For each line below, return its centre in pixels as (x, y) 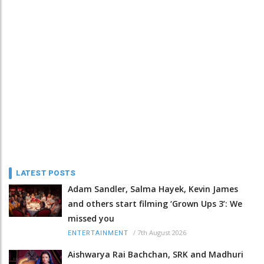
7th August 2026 (162, 232)
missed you (91, 218)
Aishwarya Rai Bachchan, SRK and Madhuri (156, 254)
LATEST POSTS (46, 173)
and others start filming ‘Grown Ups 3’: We (155, 203)
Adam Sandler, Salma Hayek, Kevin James (153, 189)
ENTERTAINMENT (98, 233)
